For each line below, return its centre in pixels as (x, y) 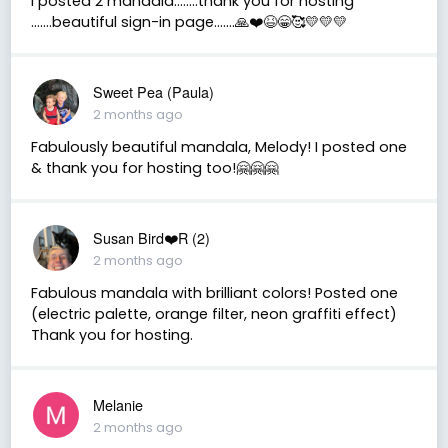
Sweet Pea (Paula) (153, 91)
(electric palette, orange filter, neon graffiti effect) (213, 313)
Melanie (117, 404)
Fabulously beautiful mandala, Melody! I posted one (218, 146)
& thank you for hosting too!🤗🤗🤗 (154, 167)
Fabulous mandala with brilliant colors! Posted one (214, 292)
